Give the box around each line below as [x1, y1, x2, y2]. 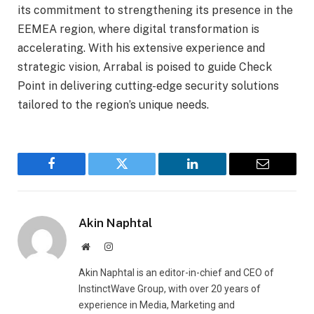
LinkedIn [191, 168, 238, 181]
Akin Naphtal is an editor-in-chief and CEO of [78, 267, 274, 279]
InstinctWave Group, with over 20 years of [78, 283, 261, 295]
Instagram [112, 241, 151, 252]
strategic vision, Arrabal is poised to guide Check [18, 60, 272, 74]
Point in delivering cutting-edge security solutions [18, 79, 279, 93]
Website [89, 241, 121, 252]
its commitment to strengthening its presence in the [18, 4, 293, 18]
